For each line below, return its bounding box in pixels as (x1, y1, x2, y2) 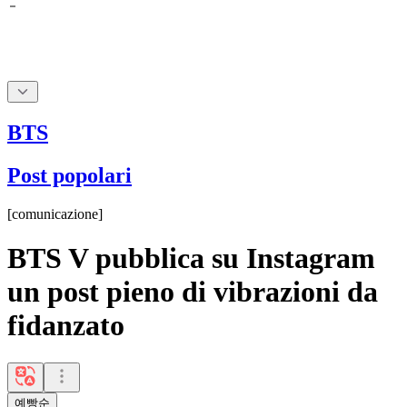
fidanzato (7, 309, 124, 342)
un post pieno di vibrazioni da (7, 275, 378, 309)
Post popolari (7, 163, 132, 187)
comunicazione (12, 205, 98, 222)
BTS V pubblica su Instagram (7, 242, 375, 275)
